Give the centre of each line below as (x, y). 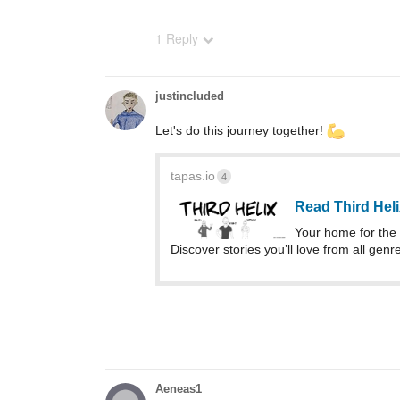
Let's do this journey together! (241, 130)
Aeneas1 (179, 388)
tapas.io (193, 175)
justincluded (190, 96)
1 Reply (177, 38)
